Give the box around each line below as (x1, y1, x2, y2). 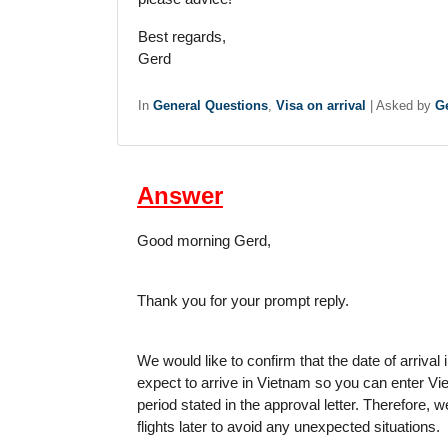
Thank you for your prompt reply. (137, 292, 349, 309)
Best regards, (138, 28, 226, 45)
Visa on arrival (276, 98, 366, 113)
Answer (137, 182, 223, 209)
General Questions (153, 98, 268, 113)
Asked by (376, 98, 435, 113)
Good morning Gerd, (137, 232, 271, 249)
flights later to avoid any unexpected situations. (137, 418, 440, 435)
